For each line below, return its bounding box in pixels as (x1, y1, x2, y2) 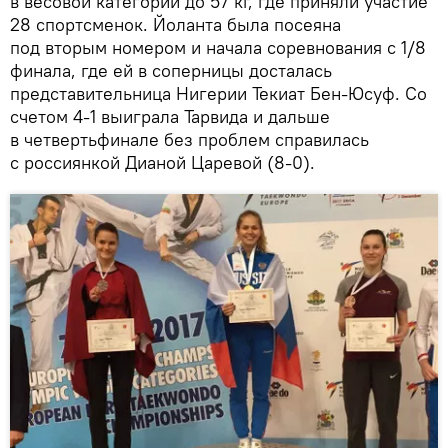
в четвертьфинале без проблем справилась (10, 128, 369, 152)
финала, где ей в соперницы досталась (10, 59, 332, 83)
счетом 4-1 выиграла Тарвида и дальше (10, 105, 330, 129)
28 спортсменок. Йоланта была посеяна (10, 13, 341, 37)
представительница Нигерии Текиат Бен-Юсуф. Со (10, 82, 427, 106)
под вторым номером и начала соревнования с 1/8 (10, 36, 426, 60)
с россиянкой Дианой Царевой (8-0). (10, 151, 315, 175)
